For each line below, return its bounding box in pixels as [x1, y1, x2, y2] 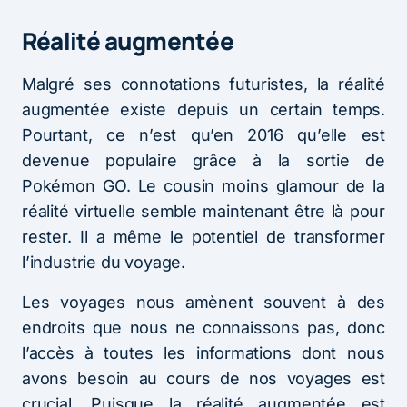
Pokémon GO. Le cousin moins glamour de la [22, 175, 385, 195]
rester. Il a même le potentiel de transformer [22, 226, 385, 246]
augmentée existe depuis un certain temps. [22, 99, 385, 119]
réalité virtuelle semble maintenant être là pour [22, 201, 385, 221]
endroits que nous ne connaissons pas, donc [22, 317, 385, 337]
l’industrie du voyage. [22, 252, 186, 272]
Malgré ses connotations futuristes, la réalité [22, 74, 385, 94]
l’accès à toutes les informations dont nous [22, 342, 385, 362]
